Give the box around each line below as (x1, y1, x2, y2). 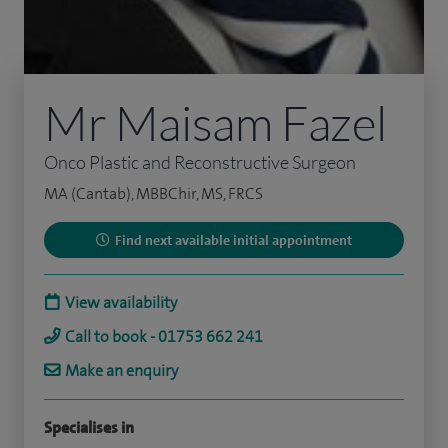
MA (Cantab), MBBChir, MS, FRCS (44, 183, 263, 205)
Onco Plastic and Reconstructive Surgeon (44, 151, 356, 174)
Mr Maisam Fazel (44, 93, 387, 153)
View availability (65, 292, 177, 314)
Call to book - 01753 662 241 (65, 326, 263, 348)
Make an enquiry (65, 360, 178, 382)
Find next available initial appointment (115, 231, 352, 250)
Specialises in (44, 417, 134, 439)
